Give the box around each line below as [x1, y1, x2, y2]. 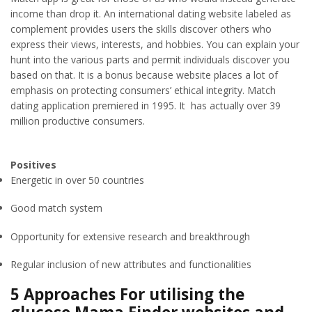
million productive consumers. [10, 114, 145, 127]
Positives [10, 157, 56, 171]
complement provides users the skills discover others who [10, 22, 272, 36]
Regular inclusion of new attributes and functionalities [10, 258, 251, 272]
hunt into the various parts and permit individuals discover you [10, 52, 290, 66]
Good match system [10, 201, 102, 215]
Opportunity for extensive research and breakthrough [10, 229, 250, 243]
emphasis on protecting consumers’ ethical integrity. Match [10, 83, 276, 97]
